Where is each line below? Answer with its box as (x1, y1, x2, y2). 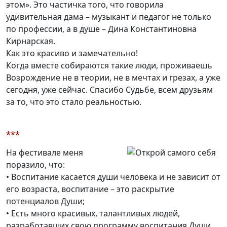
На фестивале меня (6, 147, 83, 159)
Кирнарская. (6, 35, 55, 47)
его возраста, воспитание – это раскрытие (6, 183, 174, 195)
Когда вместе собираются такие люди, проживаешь (6, 60, 212, 71)
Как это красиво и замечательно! (6, 48, 138, 59)
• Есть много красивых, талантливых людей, (6, 208, 180, 219)
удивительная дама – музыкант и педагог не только (6, 11, 211, 23)
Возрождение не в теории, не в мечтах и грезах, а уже (6, 72, 220, 84)
